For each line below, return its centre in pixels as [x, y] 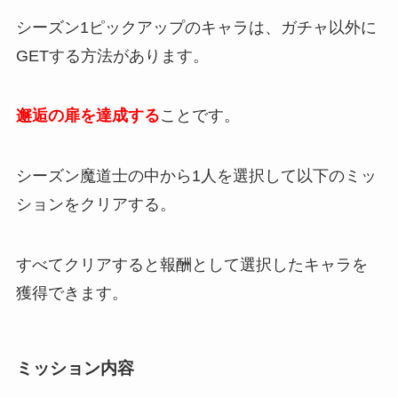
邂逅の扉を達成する [88, 116]
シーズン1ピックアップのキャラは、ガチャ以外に [196, 27]
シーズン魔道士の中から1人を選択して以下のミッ [196, 176]
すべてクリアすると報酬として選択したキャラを [191, 265]
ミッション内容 [75, 369]
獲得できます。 [72, 293]
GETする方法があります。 [112, 56]
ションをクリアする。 [96, 205]
